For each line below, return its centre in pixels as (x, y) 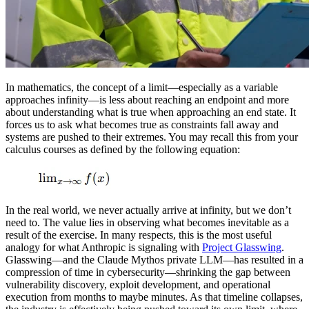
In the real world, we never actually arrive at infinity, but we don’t (148, 210)
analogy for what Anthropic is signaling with (104, 248)
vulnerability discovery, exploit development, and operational (138, 285)
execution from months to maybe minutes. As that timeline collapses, (154, 297)
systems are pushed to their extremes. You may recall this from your (152, 137)
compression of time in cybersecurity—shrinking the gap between (148, 272)
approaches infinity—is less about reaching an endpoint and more (147, 100)
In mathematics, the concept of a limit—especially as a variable (142, 88)
